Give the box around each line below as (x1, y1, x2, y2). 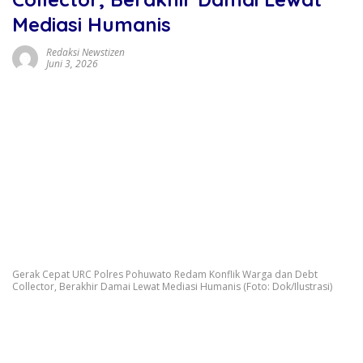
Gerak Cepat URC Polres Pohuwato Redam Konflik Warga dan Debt (12, 267, 318, 282)
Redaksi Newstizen (46, 45, 125, 59)
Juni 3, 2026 (46, 56, 98, 70)
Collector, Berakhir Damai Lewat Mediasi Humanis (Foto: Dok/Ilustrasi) (12, 280, 332, 294)
